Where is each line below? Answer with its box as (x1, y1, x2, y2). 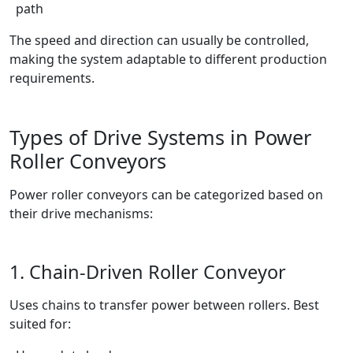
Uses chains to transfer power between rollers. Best (9, 296, 319, 314)
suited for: (9, 315, 71, 333)
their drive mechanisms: (9, 205, 153, 223)
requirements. (9, 69, 95, 87)
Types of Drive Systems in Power (9, 124, 311, 151)
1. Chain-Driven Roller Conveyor (9, 259, 286, 285)
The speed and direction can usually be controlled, (9, 32, 309, 50)
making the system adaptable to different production (9, 50, 327, 69)
